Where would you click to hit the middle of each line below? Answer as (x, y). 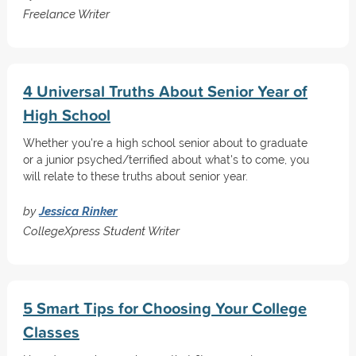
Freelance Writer (66, 14)
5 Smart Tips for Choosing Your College (164, 308)
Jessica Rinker (78, 211)
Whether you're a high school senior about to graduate (165, 143)
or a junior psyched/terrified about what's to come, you (166, 160)
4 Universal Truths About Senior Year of (165, 91)
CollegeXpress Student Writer (101, 231)
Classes (51, 332)
